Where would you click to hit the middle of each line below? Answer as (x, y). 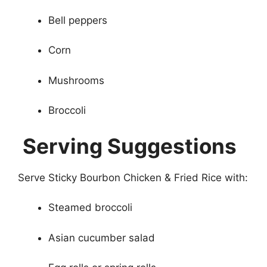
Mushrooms (76, 80)
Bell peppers (78, 20)
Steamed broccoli (90, 208)
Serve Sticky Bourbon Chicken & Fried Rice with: (133, 177)
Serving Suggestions (127, 146)
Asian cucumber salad (102, 237)
